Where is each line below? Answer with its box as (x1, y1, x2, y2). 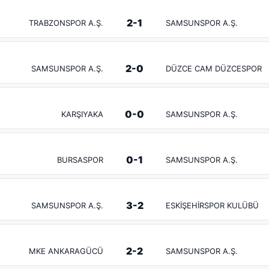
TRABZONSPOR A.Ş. (29, 18, 103, 28)
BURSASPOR (57, 155, 103, 165)
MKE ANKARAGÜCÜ (29, 246, 103, 256)
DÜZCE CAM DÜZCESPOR (166, 64, 262, 73)
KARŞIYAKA (61, 109, 103, 119)
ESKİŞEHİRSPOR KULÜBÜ (166, 201, 259, 210)
